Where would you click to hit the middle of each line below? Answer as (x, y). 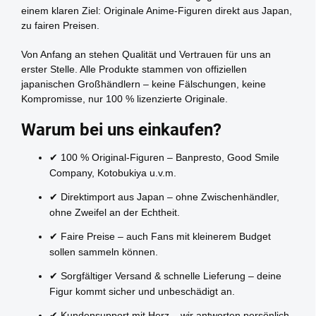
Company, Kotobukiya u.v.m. (113, 172)
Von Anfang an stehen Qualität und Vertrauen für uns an (146, 54)
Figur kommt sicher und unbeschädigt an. (142, 291)
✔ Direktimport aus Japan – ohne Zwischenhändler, (164, 196)
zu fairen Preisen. (60, 25)
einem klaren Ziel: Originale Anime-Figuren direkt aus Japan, (157, 10)
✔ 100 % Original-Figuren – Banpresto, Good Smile (164, 157)
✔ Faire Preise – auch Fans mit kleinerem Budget (160, 236)
